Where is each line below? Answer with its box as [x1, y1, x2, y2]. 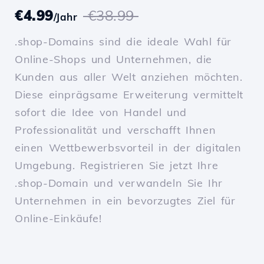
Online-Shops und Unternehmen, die [15, 52, 212, 67]
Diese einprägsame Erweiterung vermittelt [15, 88, 244, 102]
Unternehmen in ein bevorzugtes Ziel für [15, 194, 236, 208]
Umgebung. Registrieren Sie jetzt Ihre [15, 159, 219, 173]
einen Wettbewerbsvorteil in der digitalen [15, 141, 242, 155]
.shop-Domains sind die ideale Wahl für [15, 35, 232, 49]
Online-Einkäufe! [15, 212, 102, 226]
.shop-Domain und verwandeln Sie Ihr [15, 176, 223, 190]
